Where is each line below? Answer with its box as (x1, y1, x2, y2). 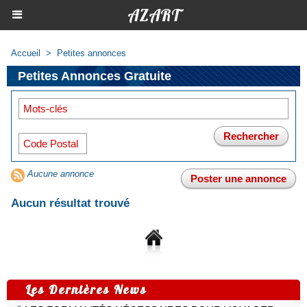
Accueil (11, 48, 40, 58)
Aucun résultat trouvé (11, 197, 130, 210)
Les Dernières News (25, 282, 147, 297)
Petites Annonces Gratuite (18, 69, 171, 83)
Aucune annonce (25, 169, 94, 179)
